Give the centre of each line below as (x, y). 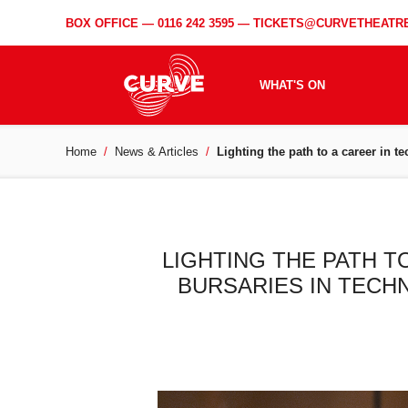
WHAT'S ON (292, 85)
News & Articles (157, 152)
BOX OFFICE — (112, 23)
